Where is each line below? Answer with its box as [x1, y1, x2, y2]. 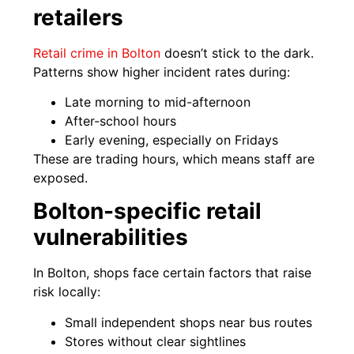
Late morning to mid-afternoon [65, 94, 251, 111]
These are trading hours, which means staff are [33, 151, 315, 168]
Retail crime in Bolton [33, 44, 161, 61]
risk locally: [33, 284, 101, 300]
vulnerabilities [33, 224, 189, 251]
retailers [33, 3, 124, 31]
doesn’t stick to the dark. [160, 44, 314, 61]
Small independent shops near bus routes [65, 314, 313, 330]
